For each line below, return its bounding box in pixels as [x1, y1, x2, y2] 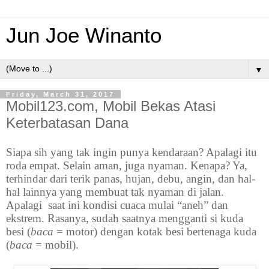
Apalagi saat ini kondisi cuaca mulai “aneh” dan [6, 198, 228, 211]
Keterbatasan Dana [6, 115, 128, 131]
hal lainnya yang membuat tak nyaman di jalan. [6, 185, 224, 198]
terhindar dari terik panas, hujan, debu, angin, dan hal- [6, 172, 255, 185]
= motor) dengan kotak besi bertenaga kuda [56, 225, 256, 238]
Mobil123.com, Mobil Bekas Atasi [6, 98, 216, 114]
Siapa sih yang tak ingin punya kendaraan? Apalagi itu [6, 145, 257, 159]
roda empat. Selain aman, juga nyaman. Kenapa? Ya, [6, 159, 247, 172]
